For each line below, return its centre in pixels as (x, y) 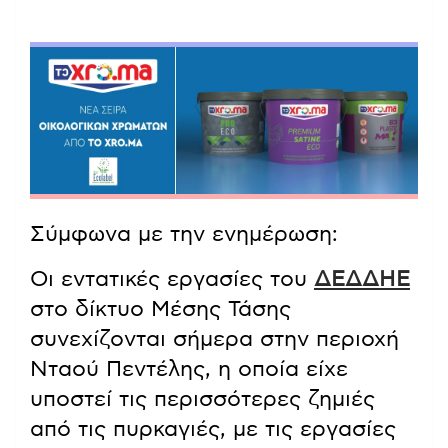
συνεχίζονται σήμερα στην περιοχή (214, 339)
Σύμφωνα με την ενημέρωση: (184, 234)
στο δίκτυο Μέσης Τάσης (160, 309)
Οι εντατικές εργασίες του (172, 279)
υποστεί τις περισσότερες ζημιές (202, 399)
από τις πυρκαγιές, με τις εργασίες (213, 429)
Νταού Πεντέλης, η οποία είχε (189, 369)
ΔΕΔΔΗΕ (362, 279)
